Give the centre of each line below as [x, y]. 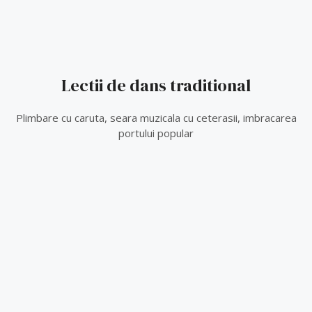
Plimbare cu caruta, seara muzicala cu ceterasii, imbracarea [156, 118]
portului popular [156, 133]
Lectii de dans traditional [156, 86]
